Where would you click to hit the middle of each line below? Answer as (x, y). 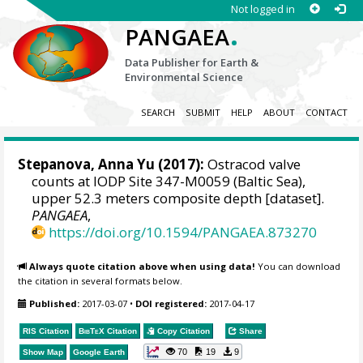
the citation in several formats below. (100, 280)
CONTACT (326, 113)
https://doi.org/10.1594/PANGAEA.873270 (183, 233)
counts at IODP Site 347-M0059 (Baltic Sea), (169, 181)
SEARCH (158, 113)
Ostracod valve (253, 164)
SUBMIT (203, 113)
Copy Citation (183, 331)
